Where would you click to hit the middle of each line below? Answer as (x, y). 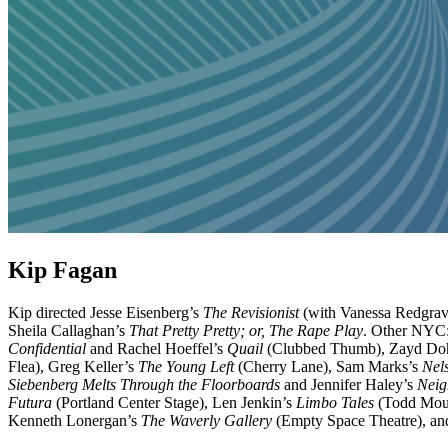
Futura (30, 402)
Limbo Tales (335, 402)
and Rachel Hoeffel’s (156, 348)
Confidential (47, 348)
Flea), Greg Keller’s (73, 366)
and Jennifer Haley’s (348, 384)
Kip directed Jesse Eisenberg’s (105, 312)
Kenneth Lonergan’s (74, 420)
